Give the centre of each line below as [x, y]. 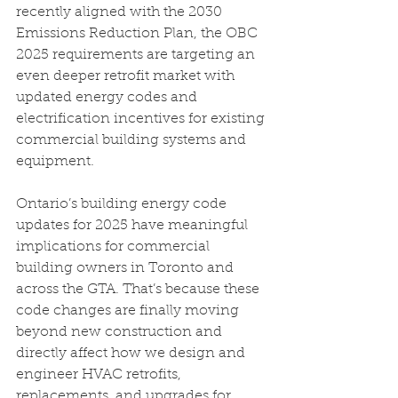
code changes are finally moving [129, 311]
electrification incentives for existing [142, 119]
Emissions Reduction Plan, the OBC [139, 34]
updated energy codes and [108, 98]
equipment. [55, 162]
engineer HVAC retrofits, [100, 375]
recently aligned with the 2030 [121, 12]
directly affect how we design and [132, 354]
